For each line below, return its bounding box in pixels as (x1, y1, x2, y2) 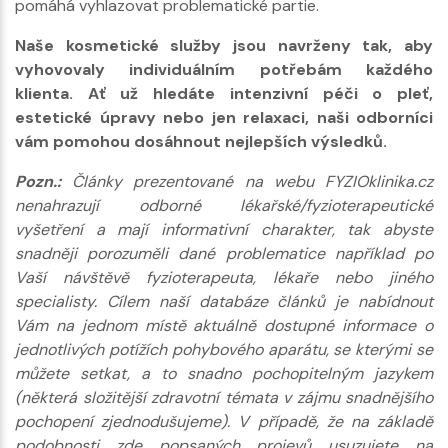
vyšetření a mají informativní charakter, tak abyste (15, 219, 433, 241)
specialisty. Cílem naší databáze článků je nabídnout (15, 291, 433, 313)
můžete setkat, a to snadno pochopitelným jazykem (15, 363, 433, 385)
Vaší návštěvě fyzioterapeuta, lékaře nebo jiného (15, 267, 433, 289)
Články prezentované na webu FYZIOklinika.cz (61, 171, 433, 193)
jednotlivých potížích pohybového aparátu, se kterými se (15, 339, 433, 361)
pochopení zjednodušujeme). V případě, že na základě (15, 411, 433, 433)
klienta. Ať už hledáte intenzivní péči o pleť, (15, 83, 433, 105)
